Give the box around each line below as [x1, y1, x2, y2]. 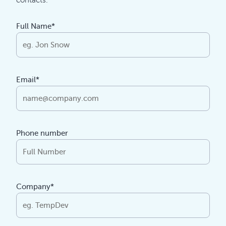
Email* [16, 76, 39, 84]
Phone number [16, 129, 68, 138]
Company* [16, 183, 54, 191]
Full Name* [16, 22, 55, 31]
